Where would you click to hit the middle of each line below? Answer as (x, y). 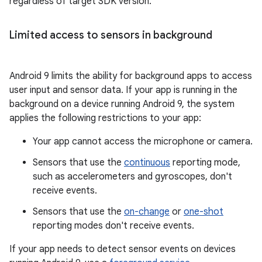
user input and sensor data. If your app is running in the (123, 90)
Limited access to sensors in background (111, 35)
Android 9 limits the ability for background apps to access (131, 76)
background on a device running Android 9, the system (122, 104)
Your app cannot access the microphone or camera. (143, 142)
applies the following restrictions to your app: (105, 118)
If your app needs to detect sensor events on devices (123, 249)
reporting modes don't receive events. (113, 226)
